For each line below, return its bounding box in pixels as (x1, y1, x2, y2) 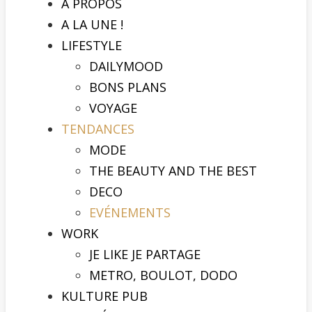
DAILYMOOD (89, 58, 163, 75)
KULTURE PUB (61, 288, 148, 304)
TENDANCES (61, 120, 134, 137)
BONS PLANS (89, 79, 166, 95)
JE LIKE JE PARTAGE (89, 246, 201, 263)
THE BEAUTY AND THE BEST (89, 162, 257, 179)
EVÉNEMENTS (89, 204, 171, 221)
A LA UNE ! (61, 16, 123, 33)
